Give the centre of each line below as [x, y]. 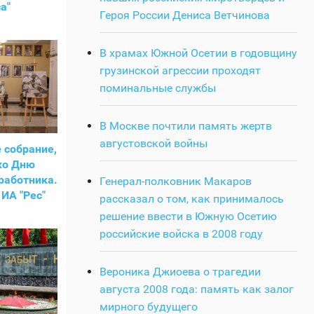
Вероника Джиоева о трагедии [180, 271]
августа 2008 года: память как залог [197, 289]
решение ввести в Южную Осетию [188, 216]
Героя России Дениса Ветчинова [185, 15]
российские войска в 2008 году [181, 233]
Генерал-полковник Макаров [176, 181]
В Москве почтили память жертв [186, 125]
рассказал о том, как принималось [192, 198]
